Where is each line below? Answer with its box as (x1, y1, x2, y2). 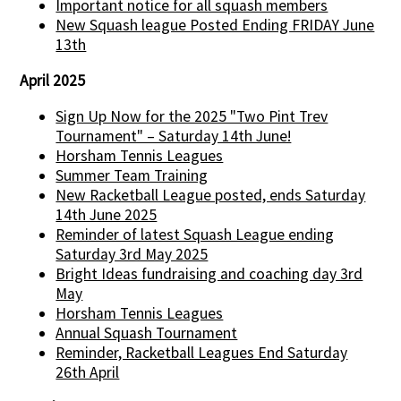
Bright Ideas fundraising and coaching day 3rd (55, 263, 363, 284)
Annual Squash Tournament (55, 322, 238, 343)
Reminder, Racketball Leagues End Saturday (55, 342, 348, 363)
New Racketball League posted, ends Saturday (55, 184, 366, 205)
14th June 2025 (55, 204, 158, 225)
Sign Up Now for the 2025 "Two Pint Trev (55, 106, 328, 126)
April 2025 (20, 70, 86, 90)
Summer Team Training (55, 165, 209, 185)
